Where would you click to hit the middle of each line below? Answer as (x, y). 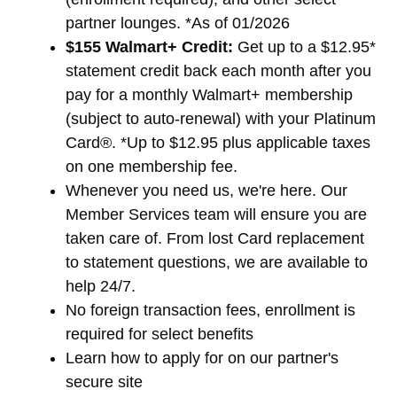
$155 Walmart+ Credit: (149, 47)
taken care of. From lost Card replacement (215, 238)
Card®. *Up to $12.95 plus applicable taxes (218, 142)
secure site (104, 381)
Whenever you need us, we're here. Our (206, 190)
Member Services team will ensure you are (216, 214)
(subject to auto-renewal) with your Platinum (221, 118)
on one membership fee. (152, 166)
